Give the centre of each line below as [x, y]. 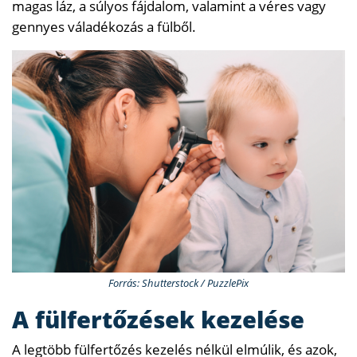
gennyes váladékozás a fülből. [104, 26]
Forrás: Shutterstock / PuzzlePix [178, 282]
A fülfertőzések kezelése [158, 319]
